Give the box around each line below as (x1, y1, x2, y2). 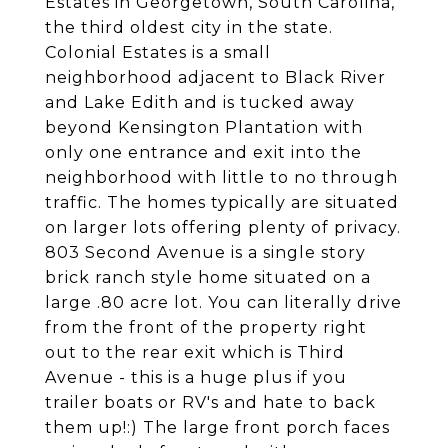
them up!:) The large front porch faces (45, 418, 390, 437)
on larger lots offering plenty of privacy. (45, 218, 401, 237)
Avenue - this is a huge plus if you (45, 368, 347, 387)
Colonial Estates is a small (45, 43, 271, 62)
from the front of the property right (45, 318, 367, 337)
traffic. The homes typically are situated (45, 193, 399, 212)
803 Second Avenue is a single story (45, 243, 366, 262)
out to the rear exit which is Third (45, 343, 345, 362)
